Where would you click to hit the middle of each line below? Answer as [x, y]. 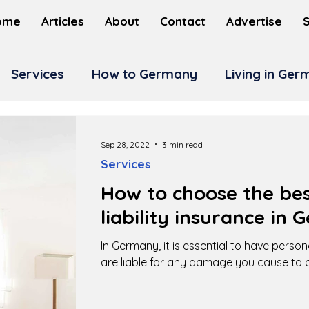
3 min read [182, 144]
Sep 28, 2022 [125, 144]
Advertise [254, 21]
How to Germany [144, 74]
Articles [63, 21]
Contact [183, 21]
